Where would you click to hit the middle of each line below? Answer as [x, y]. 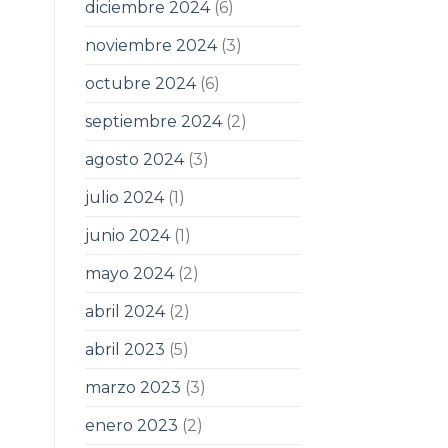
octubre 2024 [140, 83]
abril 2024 [124, 311]
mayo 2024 [129, 273]
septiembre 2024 [153, 121]
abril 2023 [124, 349]
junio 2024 [127, 235]
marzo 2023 [132, 387]
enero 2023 [131, 425]
